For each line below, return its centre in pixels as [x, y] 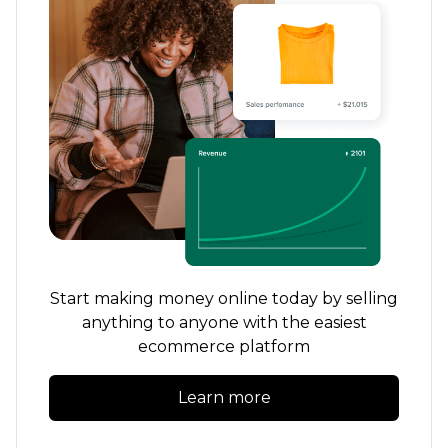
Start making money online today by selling [224, 299]
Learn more [224, 398]
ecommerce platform [224, 347]
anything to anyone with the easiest [224, 323]
